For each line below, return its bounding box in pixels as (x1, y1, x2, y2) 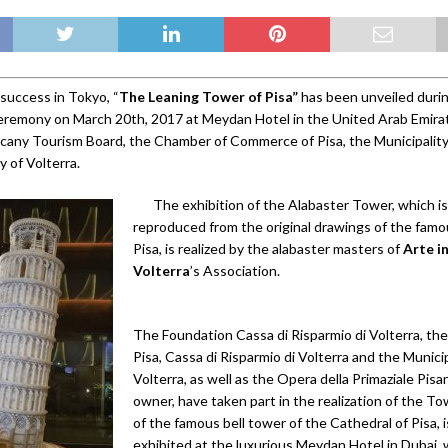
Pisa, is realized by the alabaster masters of (132, 240, 403, 258)
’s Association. (189, 262, 280, 280)
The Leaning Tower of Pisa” (118, 88, 298, 106)
